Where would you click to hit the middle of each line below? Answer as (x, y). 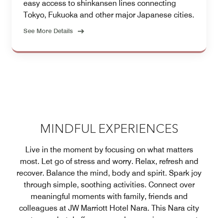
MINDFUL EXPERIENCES (109, 130)
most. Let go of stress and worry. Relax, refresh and (109, 162)
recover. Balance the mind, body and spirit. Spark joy (109, 173)
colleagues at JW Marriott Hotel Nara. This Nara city (109, 208)
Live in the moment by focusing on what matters (109, 150)
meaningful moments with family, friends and (109, 197)
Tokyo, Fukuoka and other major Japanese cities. (109, 15)
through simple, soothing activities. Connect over (109, 185)
